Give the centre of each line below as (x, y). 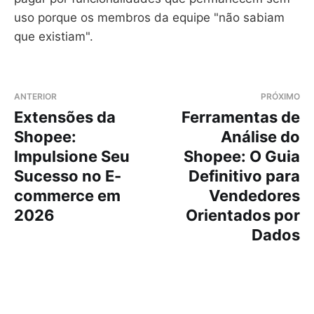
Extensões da (65, 117)
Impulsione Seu (72, 156)
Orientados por (243, 215)
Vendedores (254, 195)
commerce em (67, 195)
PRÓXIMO (280, 96)
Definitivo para (244, 176)
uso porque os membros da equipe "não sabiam (149, 17)
